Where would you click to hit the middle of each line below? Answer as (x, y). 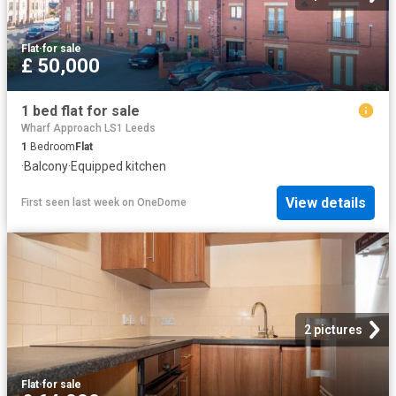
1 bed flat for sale (80, 111)
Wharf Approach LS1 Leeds (88, 129)
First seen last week (70, 203)
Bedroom (51, 147)
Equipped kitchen (118, 167)
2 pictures (333, 329)
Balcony (46, 167)
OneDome (162, 203)
